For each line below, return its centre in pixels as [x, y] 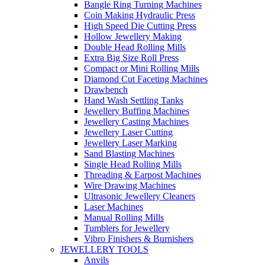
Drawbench [106, 89]
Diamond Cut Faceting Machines [146, 79]
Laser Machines [114, 206]
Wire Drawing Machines [130, 185]
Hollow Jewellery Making [133, 36]
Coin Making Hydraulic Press [140, 15]
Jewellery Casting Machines [136, 121]
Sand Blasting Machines [129, 153]
